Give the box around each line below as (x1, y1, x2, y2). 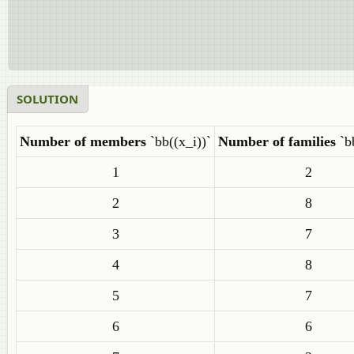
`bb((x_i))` (146, 134, 211, 149)
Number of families (218, 134, 340, 149)
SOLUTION (17, 91, 78, 107)
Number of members (20, 134, 146, 149)
